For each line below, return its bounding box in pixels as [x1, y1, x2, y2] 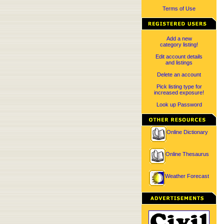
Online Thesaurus [165, 151, 209, 157]
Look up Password [156, 101, 202, 107]
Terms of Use [162, 5, 195, 11]
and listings [165, 59, 192, 65]
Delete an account [157, 71, 201, 77]
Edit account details [155, 53, 202, 59]
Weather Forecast [165, 173, 209, 179]
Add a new [166, 35, 192, 41]
